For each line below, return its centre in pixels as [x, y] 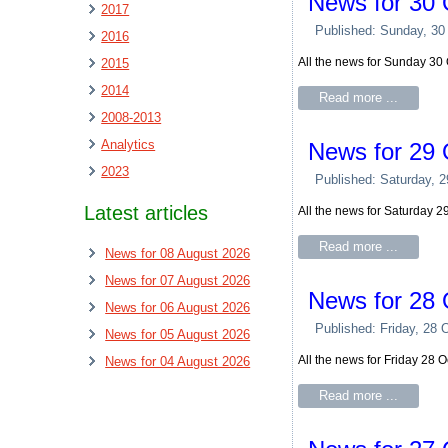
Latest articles [146, 213]
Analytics [128, 144]
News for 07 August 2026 [178, 280]
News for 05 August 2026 [178, 334]
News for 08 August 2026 [178, 253]
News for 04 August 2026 [178, 361]
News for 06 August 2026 [178, 307]
